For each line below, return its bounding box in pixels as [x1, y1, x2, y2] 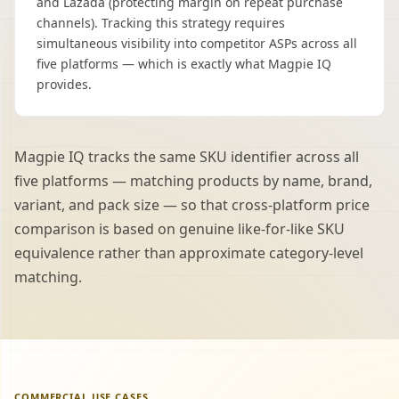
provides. [37, 76, 92, 93]
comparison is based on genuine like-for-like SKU [14, 219, 345, 239]
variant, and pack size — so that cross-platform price [14, 195, 370, 215]
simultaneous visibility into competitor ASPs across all [37, 35, 357, 52]
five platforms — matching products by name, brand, [14, 171, 372, 191]
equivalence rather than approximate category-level [14, 243, 363, 263]
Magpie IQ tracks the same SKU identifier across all [14, 147, 359, 167]
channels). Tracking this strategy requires [37, 14, 285, 31]
